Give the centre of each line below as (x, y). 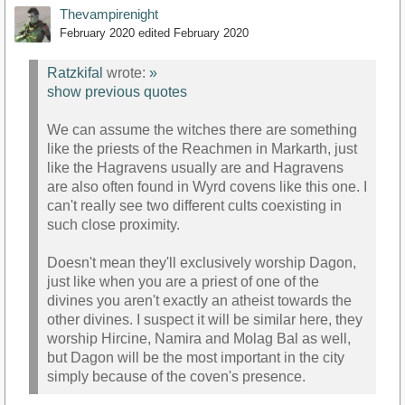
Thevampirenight (109, 14)
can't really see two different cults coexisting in (194, 206)
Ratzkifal (75, 73)
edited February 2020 (193, 33)
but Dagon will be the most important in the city (196, 358)
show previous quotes (117, 92)
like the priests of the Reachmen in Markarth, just (202, 149)
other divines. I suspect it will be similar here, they (205, 320)
